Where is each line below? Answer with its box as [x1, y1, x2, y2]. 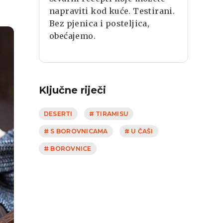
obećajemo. [49, 31, 96, 41]
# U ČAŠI [124, 127, 153, 135]
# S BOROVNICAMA [44, 127, 108, 135]
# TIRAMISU [89, 110, 129, 117]
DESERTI [44, 110, 73, 117]
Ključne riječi [39, 84, 106, 96]
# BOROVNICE [44, 144, 92, 152]
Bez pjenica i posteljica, [49, 18, 150, 28]
